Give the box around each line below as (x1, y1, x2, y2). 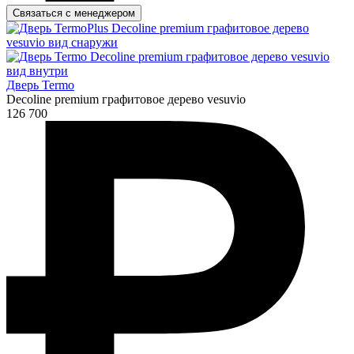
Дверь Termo (6, 77, 74, 92)
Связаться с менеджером (13, 6, 135, 19)
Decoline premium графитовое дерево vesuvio (6, 92, 246, 106)
